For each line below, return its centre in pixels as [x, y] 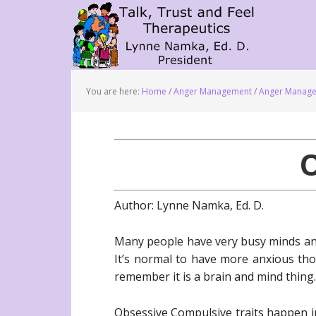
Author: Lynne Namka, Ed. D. [189, 205]
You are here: [114, 91]
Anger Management [213, 91]
